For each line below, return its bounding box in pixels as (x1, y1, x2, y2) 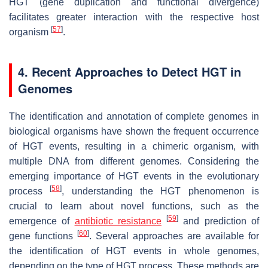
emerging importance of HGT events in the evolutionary (9, 170, 259, 181)
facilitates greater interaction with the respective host (9, 11, 259, 22)
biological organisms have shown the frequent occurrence (9, 126, 259, 136)
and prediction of (178, 215, 260, 226)
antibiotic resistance (74, 215, 162, 226)
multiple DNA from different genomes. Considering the (9, 156, 259, 166)
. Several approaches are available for (89, 230, 259, 241)
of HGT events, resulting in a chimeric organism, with (9, 141, 259, 151)
